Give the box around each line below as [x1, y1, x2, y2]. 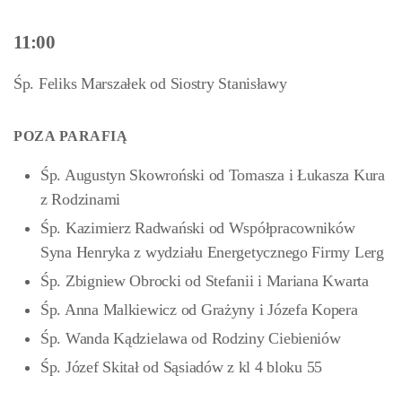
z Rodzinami [40, 190, 121, 208]
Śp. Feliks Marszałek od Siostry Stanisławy [13, 74, 287, 92]
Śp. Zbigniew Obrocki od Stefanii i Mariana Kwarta [40, 272, 369, 290]
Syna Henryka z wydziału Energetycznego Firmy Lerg [40, 243, 384, 261]
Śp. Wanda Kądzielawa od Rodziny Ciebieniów [40, 329, 341, 347]
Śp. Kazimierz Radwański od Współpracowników [40, 219, 355, 237]
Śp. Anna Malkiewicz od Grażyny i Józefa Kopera [40, 301, 358, 319]
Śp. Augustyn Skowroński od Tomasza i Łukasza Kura [40, 166, 385, 184]
